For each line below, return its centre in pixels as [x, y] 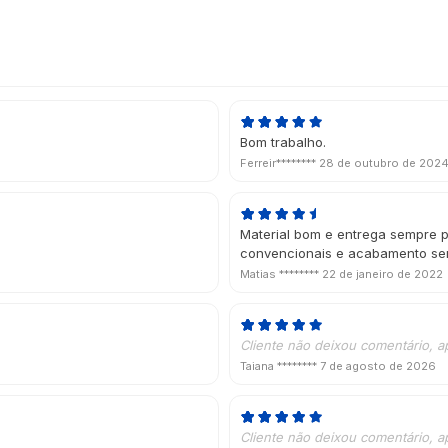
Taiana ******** [280, 365]
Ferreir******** [279, 162]
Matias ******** [281, 273]
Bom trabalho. [283, 141]
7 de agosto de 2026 [378, 365]
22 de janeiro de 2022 [382, 273]
